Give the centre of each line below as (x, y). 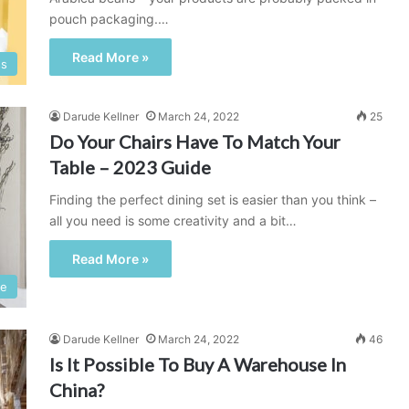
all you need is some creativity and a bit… (173, 220)
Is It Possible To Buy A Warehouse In (198, 364)
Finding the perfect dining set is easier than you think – (213, 199)
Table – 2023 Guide (130, 167)
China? (77, 390)
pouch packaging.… (109, 19)
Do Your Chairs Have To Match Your (195, 142)
